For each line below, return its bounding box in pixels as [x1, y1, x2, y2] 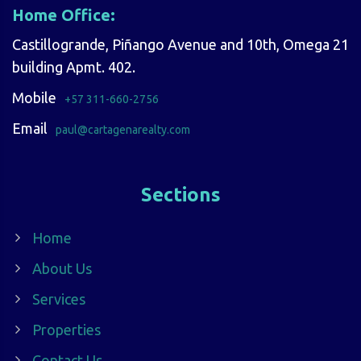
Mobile [12, 89, 56, 106]
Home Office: [12, 6, 115, 25]
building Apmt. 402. [12, 59, 135, 76]
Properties [32, 322, 101, 338]
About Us [32, 260, 92, 277]
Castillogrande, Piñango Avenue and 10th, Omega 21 [12, 36, 349, 53]
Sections [140, 184, 221, 206]
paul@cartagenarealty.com [56, 123, 190, 137]
